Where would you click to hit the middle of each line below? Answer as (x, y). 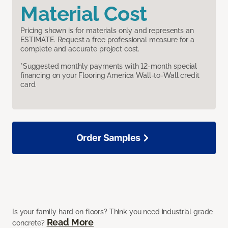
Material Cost (84, 14)
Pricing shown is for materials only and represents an (107, 31)
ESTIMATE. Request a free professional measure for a (107, 40)
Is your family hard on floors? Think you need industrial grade (113, 212)
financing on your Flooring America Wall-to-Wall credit (110, 76)
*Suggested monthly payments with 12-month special (109, 66)
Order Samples (108, 138)
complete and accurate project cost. (80, 49)
